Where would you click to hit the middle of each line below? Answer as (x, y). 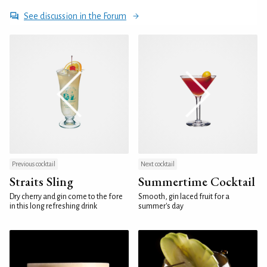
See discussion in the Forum (75, 16)
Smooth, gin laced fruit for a (184, 196)
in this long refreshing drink (53, 206)
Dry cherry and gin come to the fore (66, 196)
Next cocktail (158, 164)
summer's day (161, 206)
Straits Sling (41, 181)
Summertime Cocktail (197, 181)
